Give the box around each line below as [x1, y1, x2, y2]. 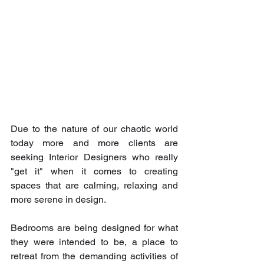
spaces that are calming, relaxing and [11, 179, 178, 191]
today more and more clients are [11, 137, 178, 148]
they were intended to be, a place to [11, 236, 178, 247]
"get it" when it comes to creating [11, 165, 178, 177]
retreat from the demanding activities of [11, 250, 178, 262]
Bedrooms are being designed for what [11, 222, 178, 233]
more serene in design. [11, 193, 106, 205]
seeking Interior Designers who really [11, 151, 178, 163]
